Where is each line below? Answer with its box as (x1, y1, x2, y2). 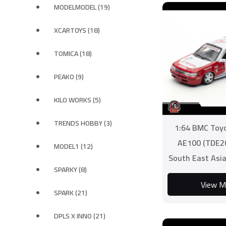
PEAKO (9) (54, 70, 84, 83)
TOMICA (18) (54, 47, 92, 60)
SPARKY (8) (54, 163, 87, 176)
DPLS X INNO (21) (54, 209, 105, 222)
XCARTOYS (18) (54, 24, 100, 37)
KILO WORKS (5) (54, 93, 101, 106)
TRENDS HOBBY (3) (54, 117, 112, 130)
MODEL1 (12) (54, 140, 93, 153)
